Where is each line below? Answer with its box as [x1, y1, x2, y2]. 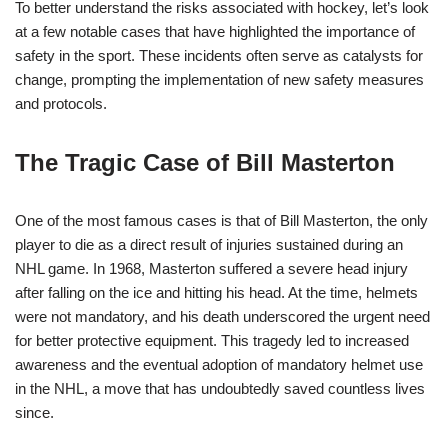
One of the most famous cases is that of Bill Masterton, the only [15, 212, 428, 229]
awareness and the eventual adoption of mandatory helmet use [15, 356, 423, 373]
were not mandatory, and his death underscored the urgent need [15, 308, 430, 325]
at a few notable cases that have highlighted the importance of [15, 23, 415, 40]
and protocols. [15, 95, 107, 112]
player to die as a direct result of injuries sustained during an [15, 236, 403, 253]
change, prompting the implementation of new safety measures [15, 71, 424, 88]
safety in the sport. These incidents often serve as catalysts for [15, 47, 423, 64]
